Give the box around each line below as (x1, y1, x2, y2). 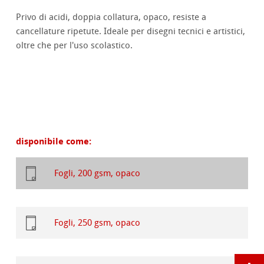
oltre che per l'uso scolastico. (16, 40, 133, 51)
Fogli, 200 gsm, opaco (54, 168, 141, 179)
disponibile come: (16, 135, 92, 148)
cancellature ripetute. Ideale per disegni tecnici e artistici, (16, 26, 246, 37)
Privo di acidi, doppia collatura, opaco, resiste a (16, 12, 207, 23)
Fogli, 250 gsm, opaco (54, 217, 141, 229)
